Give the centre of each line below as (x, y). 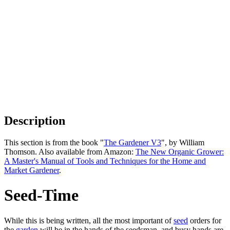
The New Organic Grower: (180, 151)
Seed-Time (41, 195)
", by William (183, 142)
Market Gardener (32, 170)
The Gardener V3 (132, 142)
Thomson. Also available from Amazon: (70, 151)
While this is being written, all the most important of (89, 220)
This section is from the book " (54, 142)
